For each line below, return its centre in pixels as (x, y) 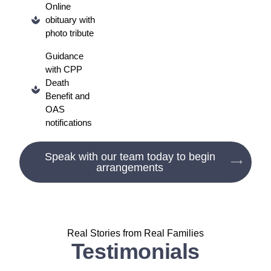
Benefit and (67, 96)
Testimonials (135, 251)
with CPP (64, 69)
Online (58, 6)
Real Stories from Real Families (135, 233)
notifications (68, 122)
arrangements (130, 167)
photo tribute (69, 33)
